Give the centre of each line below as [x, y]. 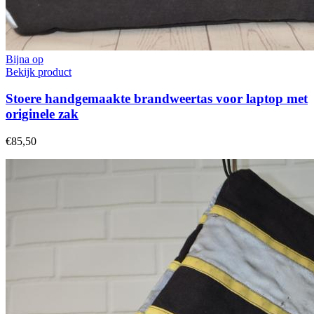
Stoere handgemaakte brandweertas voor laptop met [157, 99]
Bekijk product [39, 71]
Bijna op [25, 59]
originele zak [42, 114]
